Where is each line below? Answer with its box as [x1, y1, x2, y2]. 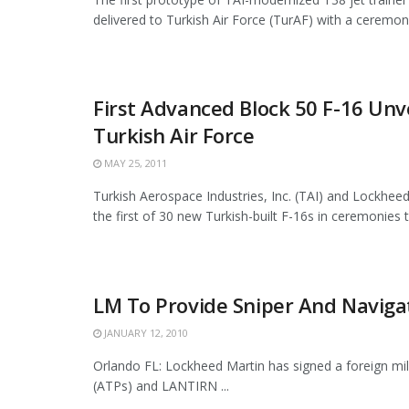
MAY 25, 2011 [101, 156, 167, 171]
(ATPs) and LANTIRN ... [93, 377, 229, 395]
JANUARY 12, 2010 [101, 326, 188, 341]
